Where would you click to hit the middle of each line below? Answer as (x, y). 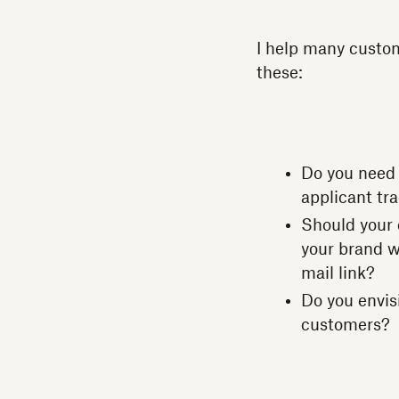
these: (280, 73)
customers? (346, 325)
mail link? (338, 273)
